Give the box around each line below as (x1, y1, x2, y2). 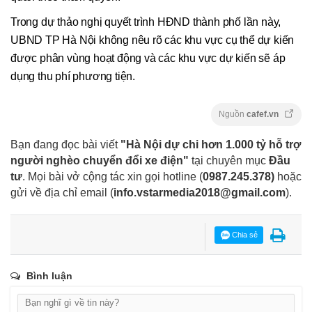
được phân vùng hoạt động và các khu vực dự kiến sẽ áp (10, 52, 286, 65)
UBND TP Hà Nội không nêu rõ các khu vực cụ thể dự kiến (10, 34, 295, 47)
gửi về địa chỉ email (10, 186, 107, 198)
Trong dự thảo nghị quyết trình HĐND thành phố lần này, (10, 16, 281, 29)
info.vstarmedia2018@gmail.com (114, 186, 286, 198)
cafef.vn (247, 109, 281, 120)
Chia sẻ (229, 230, 258, 239)
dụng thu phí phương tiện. (10, 70, 136, 83)
